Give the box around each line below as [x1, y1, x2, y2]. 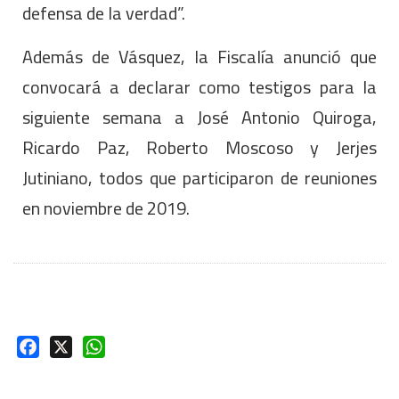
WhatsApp [105, 338, 171, 354]
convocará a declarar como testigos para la [22, 69, 377, 103]
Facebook [39, 338, 102, 354]
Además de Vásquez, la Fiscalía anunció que [22, 39, 377, 73]
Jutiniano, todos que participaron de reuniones [22, 160, 377, 194]
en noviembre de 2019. [22, 191, 190, 224]
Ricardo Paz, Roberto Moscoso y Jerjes [22, 130, 377, 164]
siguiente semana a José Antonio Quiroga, [22, 100, 377, 134]
